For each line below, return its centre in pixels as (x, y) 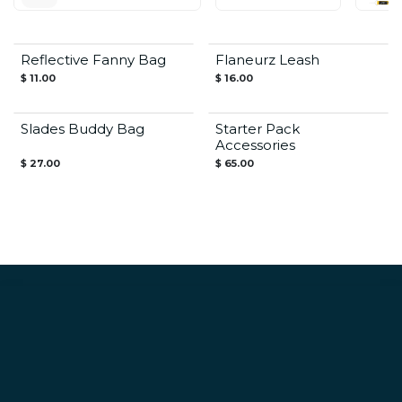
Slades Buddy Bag (83, 128)
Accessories (255, 144)
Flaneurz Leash (267, 59)
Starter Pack (257, 128)
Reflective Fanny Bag (93, 59)
